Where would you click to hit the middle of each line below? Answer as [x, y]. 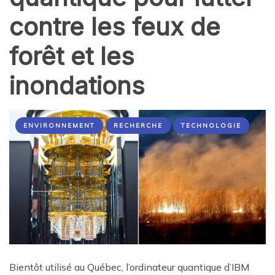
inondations [77, 86]
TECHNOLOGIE [211, 126]
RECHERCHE [138, 126]
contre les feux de [115, 27]
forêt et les [72, 56]
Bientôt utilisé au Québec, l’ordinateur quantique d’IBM [129, 267]
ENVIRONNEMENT [59, 126]
